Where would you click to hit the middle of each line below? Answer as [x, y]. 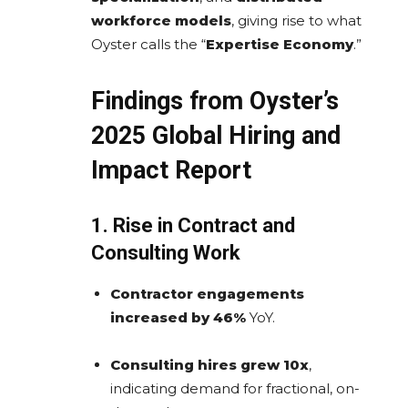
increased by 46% [178, 317]
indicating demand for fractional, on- [235, 388]
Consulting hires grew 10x [209, 364]
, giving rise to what [296, 20]
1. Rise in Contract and [193, 225]
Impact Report [171, 170]
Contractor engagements [207, 293]
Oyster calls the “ [148, 44]
